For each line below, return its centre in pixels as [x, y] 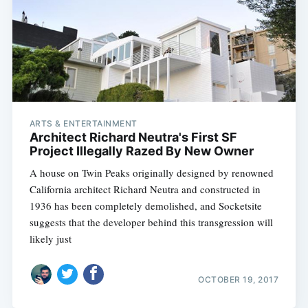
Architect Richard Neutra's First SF [133, 137]
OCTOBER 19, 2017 [239, 279]
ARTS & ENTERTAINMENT [83, 124]
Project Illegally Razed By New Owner [141, 151]
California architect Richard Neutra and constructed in [145, 189]
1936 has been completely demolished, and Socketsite [145, 206]
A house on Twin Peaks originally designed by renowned [151, 173]
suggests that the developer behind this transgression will [151, 222]
